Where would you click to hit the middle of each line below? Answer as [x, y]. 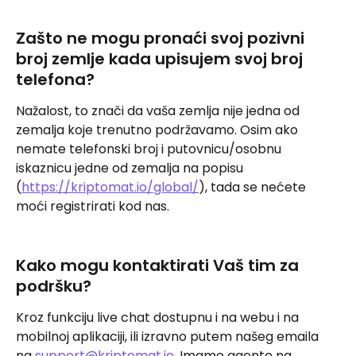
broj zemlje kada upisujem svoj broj [161, 59]
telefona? [55, 80]
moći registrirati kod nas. [93, 207]
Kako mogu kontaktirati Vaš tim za [159, 266]
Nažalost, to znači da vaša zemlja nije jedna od [159, 111]
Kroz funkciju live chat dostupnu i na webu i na [159, 318]
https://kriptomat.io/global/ [110, 188]
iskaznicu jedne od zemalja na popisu [131, 168]
